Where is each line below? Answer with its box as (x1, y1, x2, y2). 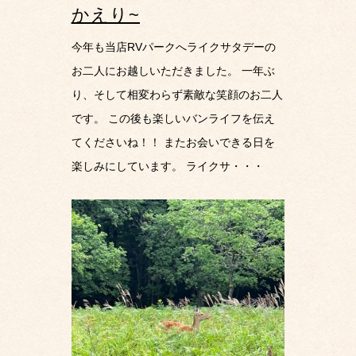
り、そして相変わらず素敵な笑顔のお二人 (71, 88, 283, 102)
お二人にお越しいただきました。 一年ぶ (71, 64, 275, 78)
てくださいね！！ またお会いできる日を (71, 136, 275, 149)
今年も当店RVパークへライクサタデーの (71, 41, 276, 54)
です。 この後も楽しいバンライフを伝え (71, 112, 275, 126)
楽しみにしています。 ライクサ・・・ (71, 160, 264, 173)
